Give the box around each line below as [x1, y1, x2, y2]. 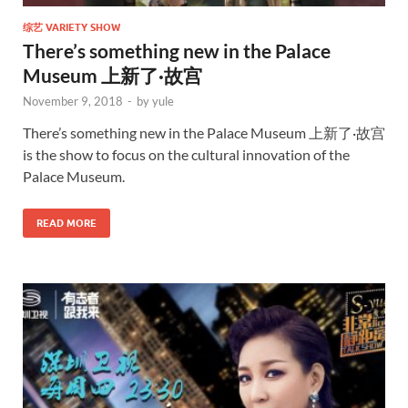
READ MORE [36, 217, 97, 230]
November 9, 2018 [23, 94, 123, 109]
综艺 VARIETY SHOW [23, 21, 120, 35]
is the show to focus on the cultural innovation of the [23, 146, 350, 164]
